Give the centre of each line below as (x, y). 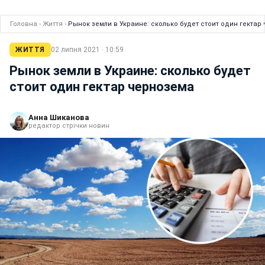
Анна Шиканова (59, 117)
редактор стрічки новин (69, 126)
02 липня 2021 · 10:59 (87, 50)
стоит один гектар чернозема (102, 87)
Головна (24, 24)
